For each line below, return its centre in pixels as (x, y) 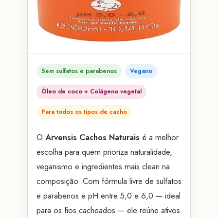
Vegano (141, 71)
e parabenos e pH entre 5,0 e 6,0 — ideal (108, 195)
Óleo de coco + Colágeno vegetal (91, 91)
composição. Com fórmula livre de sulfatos (109, 181)
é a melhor (159, 137)
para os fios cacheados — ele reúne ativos (108, 210)
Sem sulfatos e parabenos (79, 71)
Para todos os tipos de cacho (84, 112)
